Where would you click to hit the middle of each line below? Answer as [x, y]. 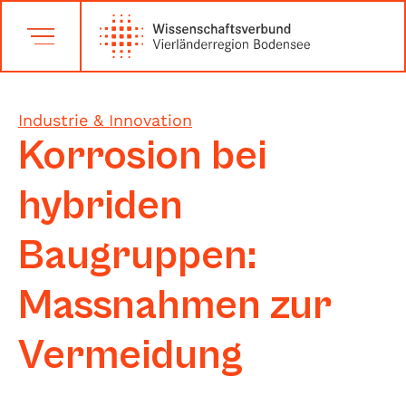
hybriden [101, 206]
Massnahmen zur [175, 306]
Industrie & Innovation [105, 120]
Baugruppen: [137, 256]
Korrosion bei [143, 156]
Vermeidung [130, 356]
